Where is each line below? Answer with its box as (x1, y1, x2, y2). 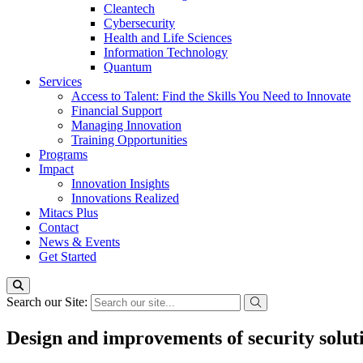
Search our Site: (6, 295, 91, 309)
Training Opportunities (71, 133, 187, 147)
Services (39, 75, 82, 88)
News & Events (39, 235, 120, 249)
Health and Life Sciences (104, 31, 232, 45)
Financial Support (71, 104, 162, 117)
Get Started (39, 250, 96, 263)
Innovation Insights (71, 177, 169, 190)
